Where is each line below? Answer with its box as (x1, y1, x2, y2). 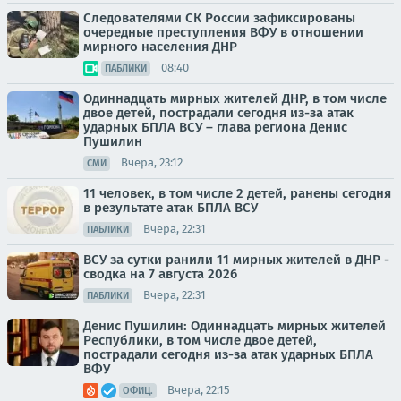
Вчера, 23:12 (121, 156, 183, 170)
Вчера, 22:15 (167, 383, 230, 397)
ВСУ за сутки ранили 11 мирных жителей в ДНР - (83, 251, 389, 268)
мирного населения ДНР (83, 38, 237, 55)
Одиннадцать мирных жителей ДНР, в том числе (83, 90, 387, 107)
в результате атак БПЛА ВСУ (83, 199, 258, 216)
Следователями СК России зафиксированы (83, 9, 355, 26)
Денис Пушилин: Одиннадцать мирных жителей (83, 317, 386, 334)
